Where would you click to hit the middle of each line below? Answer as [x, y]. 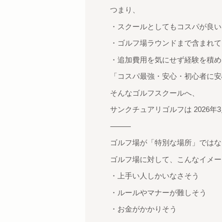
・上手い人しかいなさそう [155, 176]
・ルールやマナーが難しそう [158, 192]
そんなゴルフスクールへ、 [155, 93]
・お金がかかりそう [143, 209]
